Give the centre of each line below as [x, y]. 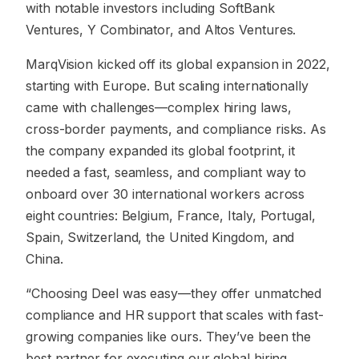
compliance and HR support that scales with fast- [175, 315]
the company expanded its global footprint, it [161, 151]
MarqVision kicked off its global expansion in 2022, [178, 64]
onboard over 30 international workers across [165, 194]
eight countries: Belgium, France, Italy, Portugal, [171, 216]
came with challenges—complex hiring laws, [159, 107]
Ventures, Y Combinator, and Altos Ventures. [161, 30]
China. [44, 259]
